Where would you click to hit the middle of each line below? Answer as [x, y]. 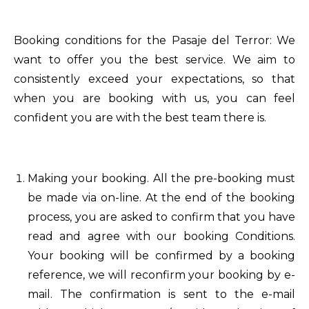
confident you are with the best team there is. [140, 118]
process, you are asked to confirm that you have [161, 217]
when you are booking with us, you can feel [154, 98]
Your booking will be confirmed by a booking [161, 256]
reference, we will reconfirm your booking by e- [161, 275]
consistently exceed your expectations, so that [154, 79]
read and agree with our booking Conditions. [161, 236]
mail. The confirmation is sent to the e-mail [161, 294]
